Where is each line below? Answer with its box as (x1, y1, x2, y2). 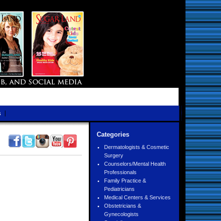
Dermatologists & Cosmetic (104, 144, 169, 150)
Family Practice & (104, 178, 146, 184)
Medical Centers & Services (104, 194, 171, 200)
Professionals (104, 169, 137, 175)
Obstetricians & (104, 203, 141, 209)
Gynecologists (104, 211, 139, 217)
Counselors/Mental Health (104, 161, 166, 167)
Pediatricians (104, 186, 135, 192)
